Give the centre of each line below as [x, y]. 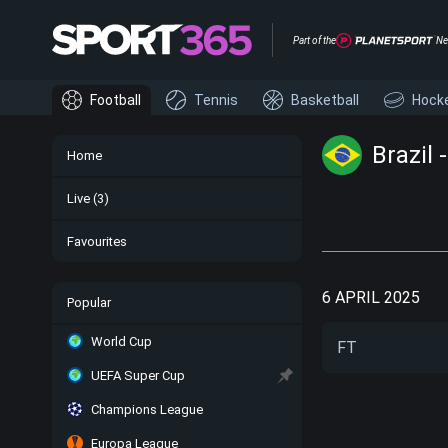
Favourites [97, 241]
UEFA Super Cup [138, 375]
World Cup [121, 341]
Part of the [314, 40]
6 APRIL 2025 [371, 297]
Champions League [147, 409]
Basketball [325, 100]
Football [115, 100]
